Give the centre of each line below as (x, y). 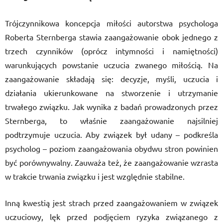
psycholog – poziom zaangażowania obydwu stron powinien (111, 148)
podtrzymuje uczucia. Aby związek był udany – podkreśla (111, 134)
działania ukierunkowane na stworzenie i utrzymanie (111, 93)
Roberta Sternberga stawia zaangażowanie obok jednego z (111, 37)
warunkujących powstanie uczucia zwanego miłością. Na (111, 65)
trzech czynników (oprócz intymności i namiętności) (111, 51)
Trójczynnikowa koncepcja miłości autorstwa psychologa (111, 23)
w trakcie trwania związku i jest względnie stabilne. (96, 176)
